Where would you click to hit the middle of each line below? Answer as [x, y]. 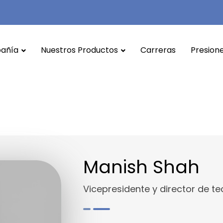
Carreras [158, 50]
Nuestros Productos [79, 50]
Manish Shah [141, 167]
